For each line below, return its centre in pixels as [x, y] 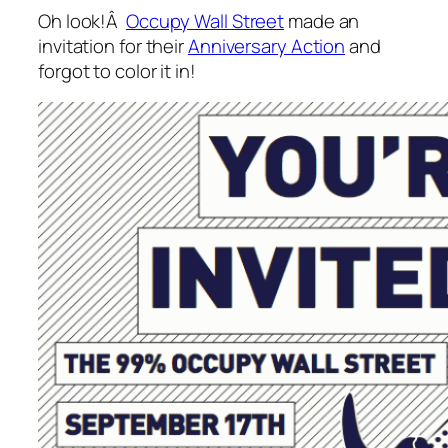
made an [322, 20]
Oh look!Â [82, 20]
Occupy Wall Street [205, 20]
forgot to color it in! [117, 70]
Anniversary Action [266, 45]
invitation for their [113, 45]
